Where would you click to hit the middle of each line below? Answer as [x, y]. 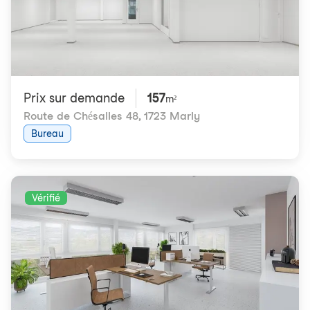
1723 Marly [172, 116]
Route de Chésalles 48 [81, 116]
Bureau [47, 134]
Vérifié [46, 198]
